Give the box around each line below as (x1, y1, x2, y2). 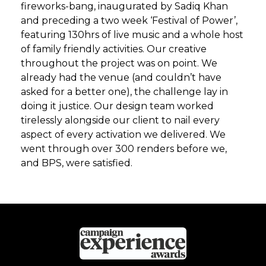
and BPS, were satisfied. (21, 157, 132, 169)
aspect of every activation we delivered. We (21, 129, 226, 140)
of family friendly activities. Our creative (21, 43, 207, 55)
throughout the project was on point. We (21, 58, 217, 69)
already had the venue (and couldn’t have (21, 72, 221, 83)
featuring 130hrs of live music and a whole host (21, 29, 243, 40)
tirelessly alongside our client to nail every (21, 115, 220, 126)
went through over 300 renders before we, (21, 143, 227, 154)
